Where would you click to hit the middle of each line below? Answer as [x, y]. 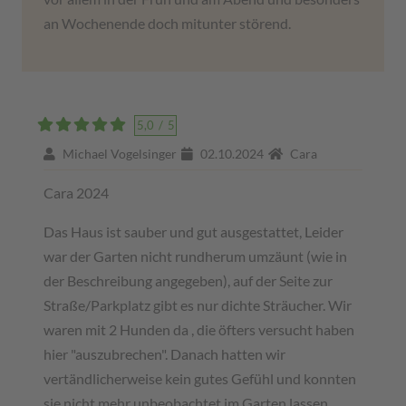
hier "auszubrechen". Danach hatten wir [164, 353]
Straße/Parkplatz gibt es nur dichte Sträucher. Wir [198, 304]
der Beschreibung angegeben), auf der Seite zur [188, 280]
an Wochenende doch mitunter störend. [167, 23]
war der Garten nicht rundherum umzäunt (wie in [195, 256]
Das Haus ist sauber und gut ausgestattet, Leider [193, 231]
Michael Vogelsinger [118, 153]
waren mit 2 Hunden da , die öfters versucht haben [199, 329]
